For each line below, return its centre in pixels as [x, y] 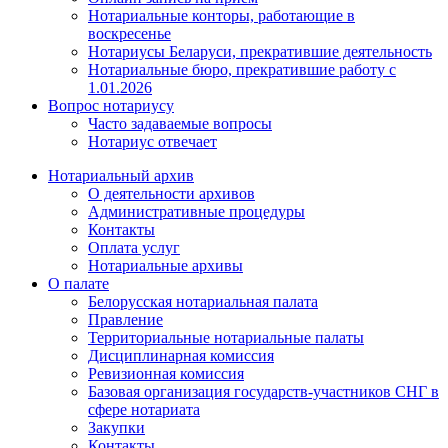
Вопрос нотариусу [111, 106]
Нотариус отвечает [152, 142]
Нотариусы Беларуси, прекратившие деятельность [260, 52]
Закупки [116, 428]
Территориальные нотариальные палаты [226, 338]
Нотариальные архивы [165, 266]
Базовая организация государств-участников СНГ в [263, 392]
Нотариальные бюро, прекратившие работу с [242, 70]
